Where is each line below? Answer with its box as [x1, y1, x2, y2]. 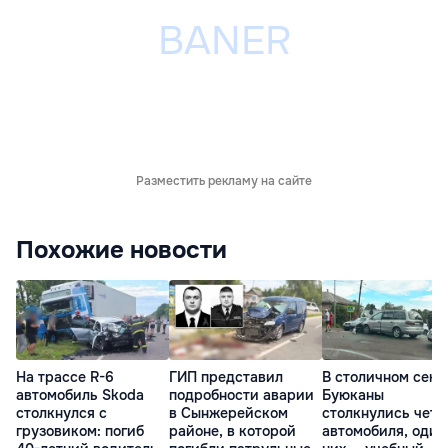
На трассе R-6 [16, 368, 114, 387]
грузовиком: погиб [16, 422, 144, 441]
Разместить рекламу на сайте [136, 173, 312, 190]
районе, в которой [169, 422, 296, 441]
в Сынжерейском [169, 404, 288, 423]
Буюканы [322, 386, 384, 405]
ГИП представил [169, 368, 283, 387]
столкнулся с [16, 404, 107, 423]
